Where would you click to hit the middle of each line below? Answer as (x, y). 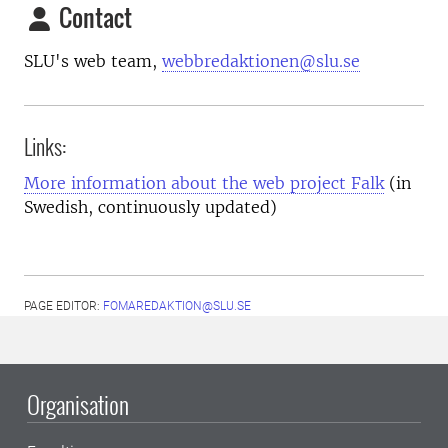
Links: (45, 146)
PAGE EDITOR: (63, 306)
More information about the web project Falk (204, 183)
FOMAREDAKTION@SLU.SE (177, 306)
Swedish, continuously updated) (150, 207)
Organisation (78, 404)
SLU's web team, (93, 61)
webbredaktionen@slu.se (261, 61)
